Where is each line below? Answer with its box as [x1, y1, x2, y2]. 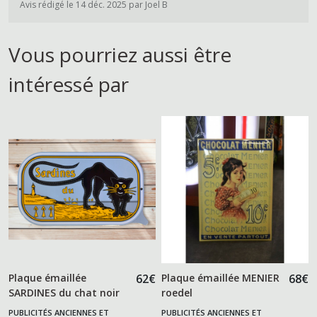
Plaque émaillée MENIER [161, 270, 280, 284]
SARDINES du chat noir [8, 285, 120, 299]
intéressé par [8, 70, 129, 98]
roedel [161, 285, 193, 299]
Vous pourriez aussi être [8, 40, 231, 68]
